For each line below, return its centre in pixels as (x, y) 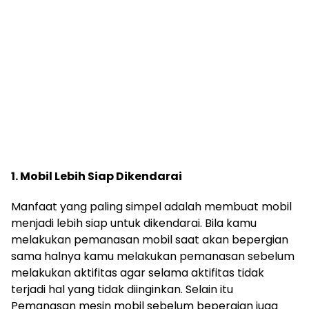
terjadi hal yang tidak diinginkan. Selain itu (122, 289)
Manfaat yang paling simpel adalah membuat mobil (151, 206)
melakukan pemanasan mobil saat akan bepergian (150, 239)
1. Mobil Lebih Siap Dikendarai (97, 176)
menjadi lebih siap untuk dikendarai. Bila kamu (134, 223)
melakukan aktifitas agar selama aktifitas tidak (138, 272)
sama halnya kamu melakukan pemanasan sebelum (153, 256)
